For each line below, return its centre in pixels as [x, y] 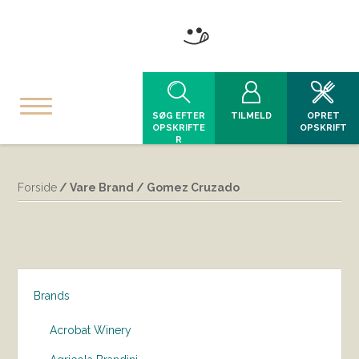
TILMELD [251, 116]
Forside [38, 188]
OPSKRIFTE [179, 128]
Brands [52, 296]
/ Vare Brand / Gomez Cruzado [149, 188]
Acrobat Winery [91, 330]
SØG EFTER [179, 116]
